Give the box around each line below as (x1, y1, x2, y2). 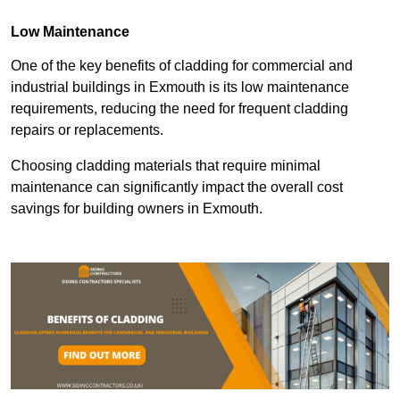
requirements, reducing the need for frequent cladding (11, 101, 348, 117)
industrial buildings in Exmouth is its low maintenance (11, 79, 349, 96)
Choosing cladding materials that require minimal (11, 158, 321, 174)
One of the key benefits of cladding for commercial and (11, 58, 353, 74)
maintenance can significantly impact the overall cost (11, 179, 343, 196)
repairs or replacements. (11, 122, 163, 138)
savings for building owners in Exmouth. (11, 201, 266, 217)
